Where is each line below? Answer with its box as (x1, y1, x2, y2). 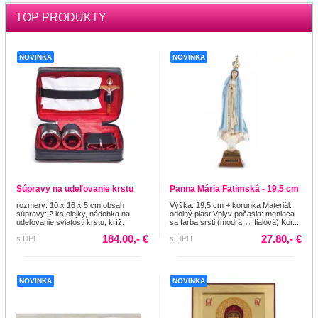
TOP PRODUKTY (16, 11, 106, 23)
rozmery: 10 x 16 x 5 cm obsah (16, 200, 124, 209)
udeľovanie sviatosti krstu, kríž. (16, 217, 124, 226)
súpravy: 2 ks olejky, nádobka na (16, 209, 130, 218)
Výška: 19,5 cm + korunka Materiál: (170, 200, 292, 209)
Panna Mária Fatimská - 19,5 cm (170, 183, 299, 194)
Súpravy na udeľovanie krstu (16, 183, 133, 194)
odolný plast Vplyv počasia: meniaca (170, 209, 295, 218)
